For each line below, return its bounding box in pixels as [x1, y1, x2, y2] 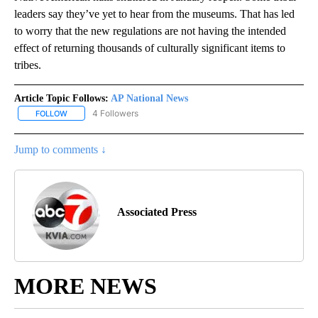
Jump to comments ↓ [14, 143, 106, 155]
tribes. [14, 58, 41, 71]
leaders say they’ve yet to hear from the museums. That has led [14, 7, 295, 20]
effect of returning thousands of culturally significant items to [14, 41, 285, 54]
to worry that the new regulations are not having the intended [14, 24, 286, 37]
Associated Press [117, 205, 197, 218]
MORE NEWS [14, 273, 157, 299]
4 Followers [92, 107, 138, 119]
